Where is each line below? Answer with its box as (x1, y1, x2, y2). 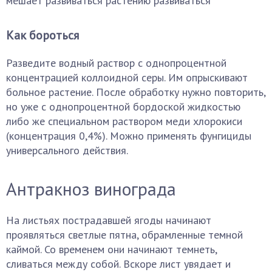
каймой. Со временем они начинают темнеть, (6, 242, 217, 256)
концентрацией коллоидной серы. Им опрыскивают (6, 70, 248, 84)
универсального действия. (6, 143, 128, 157)
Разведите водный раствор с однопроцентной (6, 56, 226, 70)
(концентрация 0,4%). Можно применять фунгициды (6, 129, 251, 143)
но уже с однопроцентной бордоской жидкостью (6, 100, 240, 114)
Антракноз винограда (6, 177, 176, 200)
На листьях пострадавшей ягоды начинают (6, 213, 211, 227)
